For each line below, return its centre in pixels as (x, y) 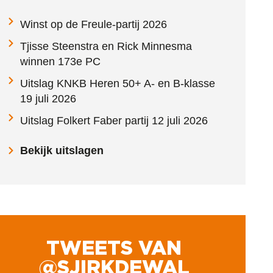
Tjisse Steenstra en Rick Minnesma (106, 46)
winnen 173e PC (61, 62)
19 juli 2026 (48, 99)
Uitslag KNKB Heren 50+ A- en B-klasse (118, 83)
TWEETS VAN (114, 249)
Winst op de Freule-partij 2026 (94, 24)
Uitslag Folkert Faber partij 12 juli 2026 (114, 121)
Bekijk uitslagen (62, 151)
